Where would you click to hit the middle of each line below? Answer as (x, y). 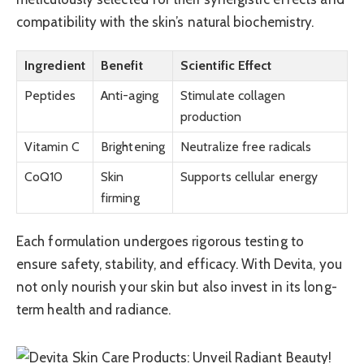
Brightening (133, 146)
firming (120, 197)
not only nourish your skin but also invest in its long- (177, 286)
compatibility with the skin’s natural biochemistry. (165, 22)
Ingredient (55, 65)
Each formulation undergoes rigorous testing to (160, 241)
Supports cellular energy (249, 176)
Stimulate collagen (233, 95)
